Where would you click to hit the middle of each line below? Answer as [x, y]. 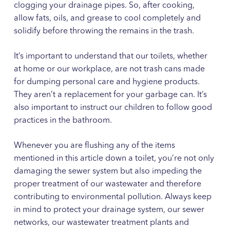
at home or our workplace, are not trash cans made [109, 69]
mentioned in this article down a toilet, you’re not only [114, 158]
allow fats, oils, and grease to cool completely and [107, 18]
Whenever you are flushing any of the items [94, 146]
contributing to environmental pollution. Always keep [112, 197]
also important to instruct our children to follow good [113, 108]
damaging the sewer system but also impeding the [108, 171]
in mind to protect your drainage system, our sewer [109, 210]
